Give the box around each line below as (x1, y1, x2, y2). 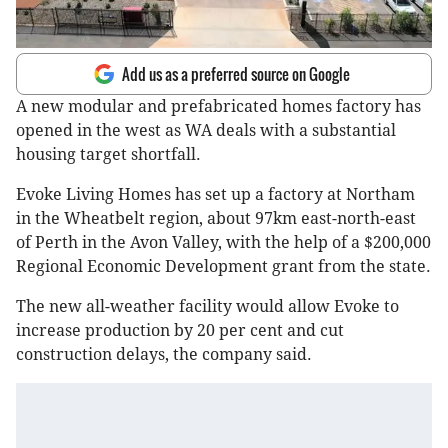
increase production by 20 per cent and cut (16, 321, 344, 341)
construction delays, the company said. (16, 345, 316, 365)
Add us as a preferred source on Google (122, 63, 350, 86)
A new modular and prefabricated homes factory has (16, 97, 421, 117)
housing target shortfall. (16, 145, 201, 165)
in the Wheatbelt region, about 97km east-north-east (16, 209, 416, 229)
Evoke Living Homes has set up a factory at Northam (16, 185, 415, 205)
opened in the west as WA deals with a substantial (16, 121, 396, 141)
